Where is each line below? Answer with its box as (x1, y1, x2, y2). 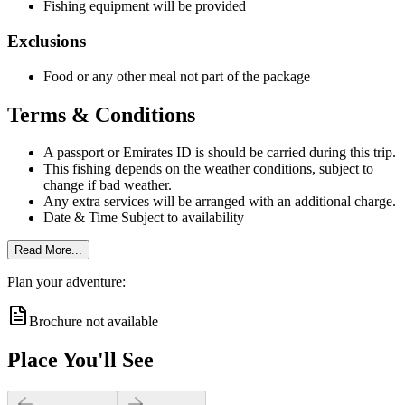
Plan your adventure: (7, 274, 126, 290)
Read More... (14, 243, 82, 258)
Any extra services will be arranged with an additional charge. (43, 193, 396, 210)
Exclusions (7, 31, 86, 51)
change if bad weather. (43, 177, 172, 193)
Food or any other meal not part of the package (43, 68, 310, 84)
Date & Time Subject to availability (43, 210, 244, 226)
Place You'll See (7, 348, 154, 372)
